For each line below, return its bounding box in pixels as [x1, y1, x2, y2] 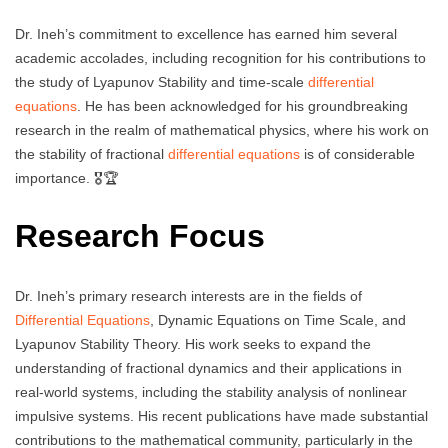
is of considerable [300, 145, 415, 162]
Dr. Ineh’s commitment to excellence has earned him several [15, 25, 397, 42]
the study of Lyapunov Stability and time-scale [15, 73, 308, 90]
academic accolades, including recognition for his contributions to [15, 49, 426, 66]
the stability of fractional [15, 145, 168, 162]
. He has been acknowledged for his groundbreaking [77, 97, 408, 114]
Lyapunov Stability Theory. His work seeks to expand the [15, 335, 371, 352]
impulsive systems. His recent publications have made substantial [15, 407, 428, 424]
